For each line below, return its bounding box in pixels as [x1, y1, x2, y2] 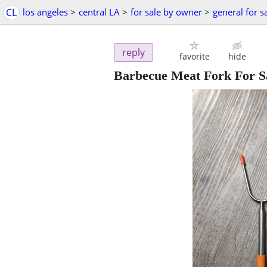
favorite [179, 51, 210, 63]
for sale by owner [131, 6, 202, 18]
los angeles [23, 6, 68, 18]
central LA [79, 6, 120, 18]
